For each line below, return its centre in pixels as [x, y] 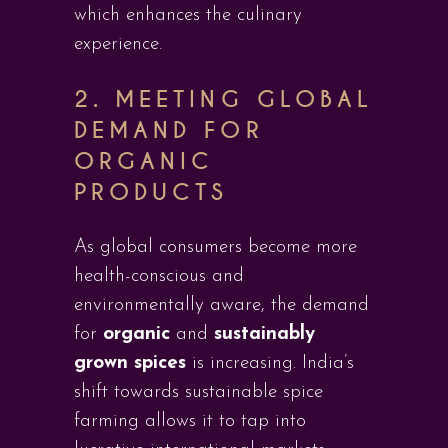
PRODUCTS [151, 192]
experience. [118, 44]
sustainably [264, 334]
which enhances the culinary [188, 15]
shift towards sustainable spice [198, 392]
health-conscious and [159, 276]
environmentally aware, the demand [221, 305]
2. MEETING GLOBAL [224, 99]
